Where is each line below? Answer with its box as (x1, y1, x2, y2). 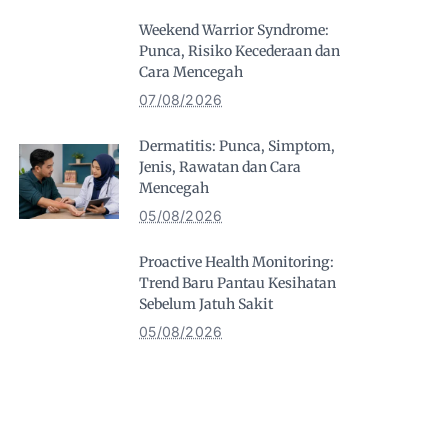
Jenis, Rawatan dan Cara (139, 158, 302, 176)
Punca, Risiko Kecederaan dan (139, 42, 341, 60)
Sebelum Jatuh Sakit (139, 295, 274, 313)
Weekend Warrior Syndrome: (139, 21, 330, 39)
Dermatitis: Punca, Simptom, (139, 137, 336, 155)
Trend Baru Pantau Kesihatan (139, 274, 337, 292)
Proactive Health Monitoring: (139, 253, 335, 271)
